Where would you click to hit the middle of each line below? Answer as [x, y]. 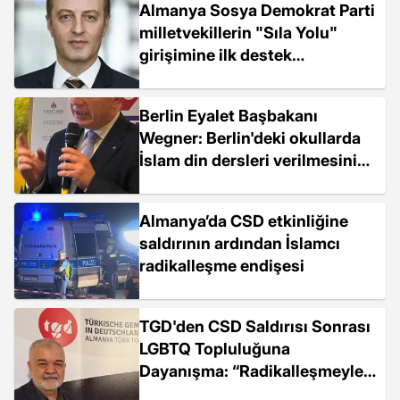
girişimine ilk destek [216, 55]
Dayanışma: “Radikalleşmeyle [251, 371]
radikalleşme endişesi [222, 266]
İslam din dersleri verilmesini [248, 160]
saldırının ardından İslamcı [240, 243]
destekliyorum [194, 183]
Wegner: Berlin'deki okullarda [250, 138]
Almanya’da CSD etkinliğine [244, 221]
